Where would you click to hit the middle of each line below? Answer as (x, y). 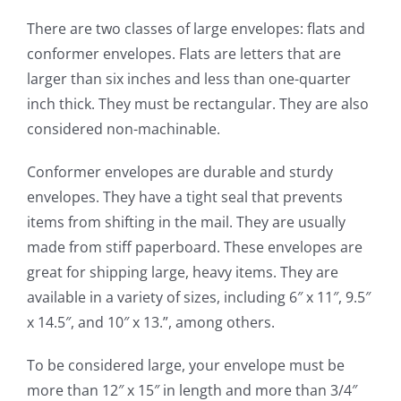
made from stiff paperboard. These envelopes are (195, 247)
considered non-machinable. (124, 128)
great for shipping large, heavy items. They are (183, 272)
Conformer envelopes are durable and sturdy (180, 171)
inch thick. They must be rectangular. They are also (198, 103)
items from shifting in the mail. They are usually (186, 222)
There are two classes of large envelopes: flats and (196, 28)
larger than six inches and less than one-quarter (189, 78)
